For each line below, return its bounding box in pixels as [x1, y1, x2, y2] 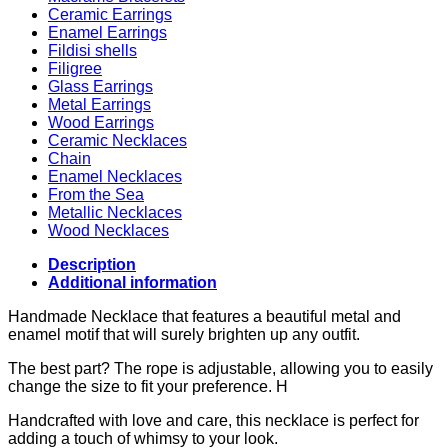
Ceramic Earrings [48, 5, 172, 23]
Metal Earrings [48, 95, 151, 113]
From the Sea [48, 185, 144, 203]
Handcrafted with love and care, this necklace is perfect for [8, 411, 419, 429]
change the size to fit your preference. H [8, 377, 288, 395]
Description [48, 255, 136, 273]
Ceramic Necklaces [48, 131, 187, 149]
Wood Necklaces [48, 221, 169, 239]
